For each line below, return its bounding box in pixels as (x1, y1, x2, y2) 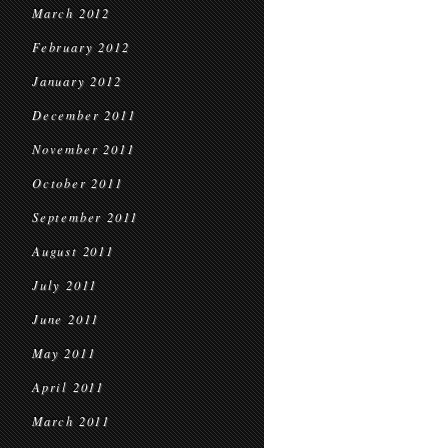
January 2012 (32, 73, 122, 89)
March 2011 (32, 413, 110, 429)
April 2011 (32, 379, 104, 395)
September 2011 (32, 209, 139, 225)
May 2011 (32, 345, 96, 361)
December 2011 (32, 107, 136, 123)
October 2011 (32, 175, 123, 191)
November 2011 (32, 141, 135, 157)
